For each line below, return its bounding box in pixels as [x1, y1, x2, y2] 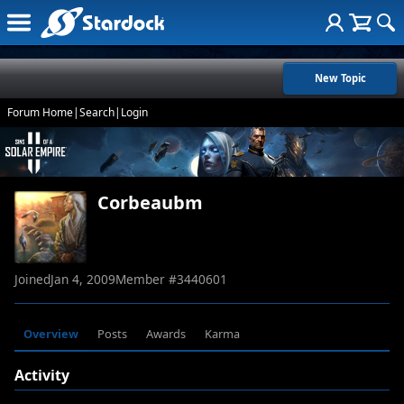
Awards [145, 326, 186, 343]
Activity [14, 365, 69, 386]
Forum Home [7, 105, 73, 120]
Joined [14, 271, 50, 289]
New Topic [314, 71, 366, 85]
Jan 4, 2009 [50, 271, 115, 289]
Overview [23, 326, 79, 343]
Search [79, 105, 115, 120]
